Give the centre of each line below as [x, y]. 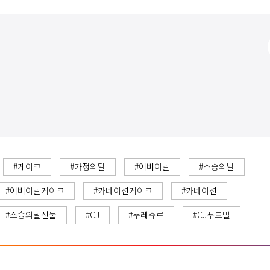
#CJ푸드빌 [212, 215]
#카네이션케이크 [123, 190]
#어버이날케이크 [35, 190]
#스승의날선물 [31, 215]
